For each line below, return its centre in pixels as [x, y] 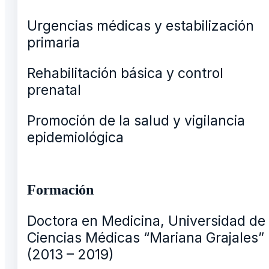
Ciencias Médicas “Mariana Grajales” [146, 238]
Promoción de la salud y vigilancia [136, 121]
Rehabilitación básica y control [125, 74]
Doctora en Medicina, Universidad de [146, 221]
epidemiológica [75, 138]
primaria [53, 43]
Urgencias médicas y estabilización [141, 26]
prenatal [54, 90]
